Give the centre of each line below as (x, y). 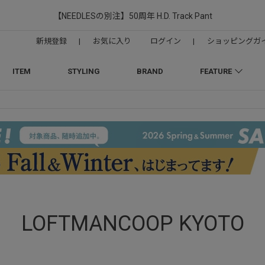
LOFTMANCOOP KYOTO (132, 224)
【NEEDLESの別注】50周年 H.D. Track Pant (132, 16)
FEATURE (216, 71)
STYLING (83, 71)
